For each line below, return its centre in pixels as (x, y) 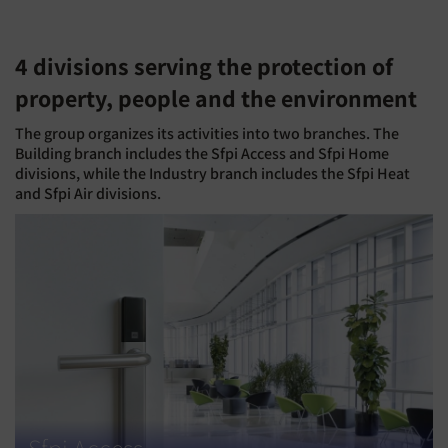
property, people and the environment (216, 98)
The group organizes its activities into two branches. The (207, 133)
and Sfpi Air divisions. (88, 193)
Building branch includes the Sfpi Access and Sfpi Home (202, 153)
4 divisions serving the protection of (204, 66)
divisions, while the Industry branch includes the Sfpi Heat (212, 173)
